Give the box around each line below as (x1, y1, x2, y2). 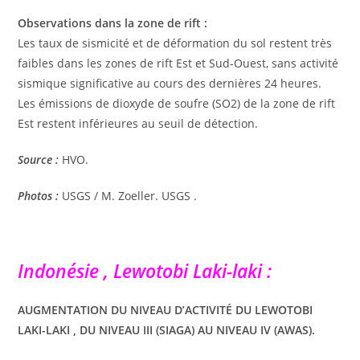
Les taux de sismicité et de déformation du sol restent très (18, 35, 333, 51)
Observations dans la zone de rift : (18, 14, 208, 31)
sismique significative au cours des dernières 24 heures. (18, 75, 322, 91)
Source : (18, 151, 59, 167)
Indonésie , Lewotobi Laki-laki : (18, 257, 272, 284)
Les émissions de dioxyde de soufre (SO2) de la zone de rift (18, 95, 336, 111)
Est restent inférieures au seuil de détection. (18, 115, 259, 131)
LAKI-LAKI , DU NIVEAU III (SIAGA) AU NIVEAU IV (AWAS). (18, 321, 316, 337)
